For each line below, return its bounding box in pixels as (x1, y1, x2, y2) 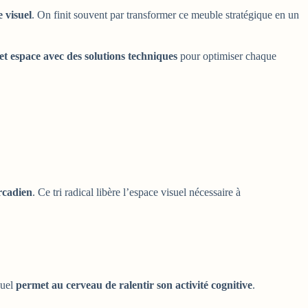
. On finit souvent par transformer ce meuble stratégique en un (32, 9, 299, 21)
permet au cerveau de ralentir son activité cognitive (16, 278, 252, 291)
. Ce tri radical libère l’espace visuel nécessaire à (32, 186, 241, 198)
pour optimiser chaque (177, 50, 276, 62)
